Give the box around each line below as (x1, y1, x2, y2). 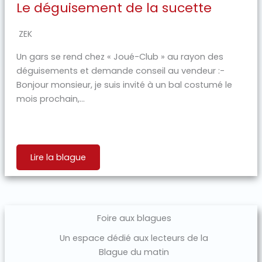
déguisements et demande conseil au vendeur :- (16, 64, 225, 77)
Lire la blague (30, 151, 86, 163)
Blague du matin (99, 246, 169, 258)
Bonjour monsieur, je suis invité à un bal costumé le (16, 78, 232, 91)
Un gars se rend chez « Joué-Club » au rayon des (16, 50, 223, 63)
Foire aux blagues (96, 212, 171, 224)
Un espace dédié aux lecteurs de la (60, 232, 208, 244)
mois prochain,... (16, 92, 85, 105)
